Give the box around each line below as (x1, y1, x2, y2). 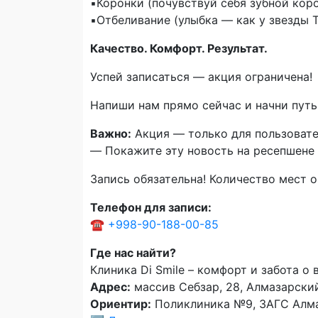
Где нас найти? (90, 245, 176, 260)
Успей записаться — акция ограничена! (90, 69, 312, 84)
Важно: (90, 126, 131, 141)
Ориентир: (90, 296, 151, 311)
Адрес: (90, 279, 131, 294)
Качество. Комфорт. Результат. (90, 40, 268, 55)
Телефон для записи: (90, 199, 212, 214)
